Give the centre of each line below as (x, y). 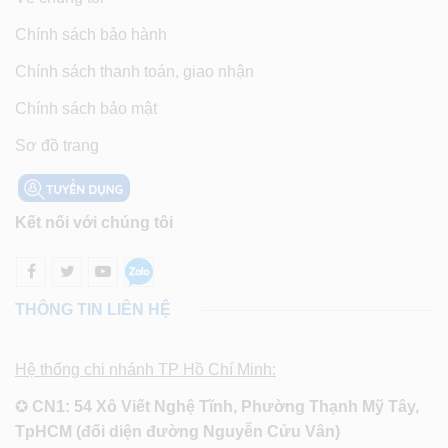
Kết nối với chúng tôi (94, 222)
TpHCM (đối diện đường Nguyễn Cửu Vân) (177, 431)
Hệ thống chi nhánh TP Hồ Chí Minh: (145, 369)
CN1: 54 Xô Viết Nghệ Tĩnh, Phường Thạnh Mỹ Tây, (225, 406)
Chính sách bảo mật (86, 108)
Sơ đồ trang (57, 145)
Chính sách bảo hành (91, 34)
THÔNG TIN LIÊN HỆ (93, 309)
